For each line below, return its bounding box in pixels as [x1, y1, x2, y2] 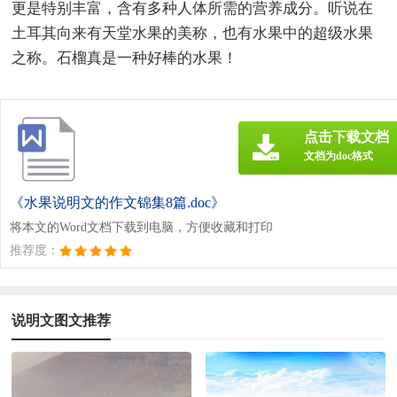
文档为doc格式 [304, 149, 373, 162]
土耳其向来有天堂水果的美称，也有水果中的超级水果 [12, 24, 374, 42]
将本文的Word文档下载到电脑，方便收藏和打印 [10, 220, 273, 234]
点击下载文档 [304, 128, 389, 144]
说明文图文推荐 [12, 312, 112, 328]
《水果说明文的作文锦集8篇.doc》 [10, 194, 225, 210]
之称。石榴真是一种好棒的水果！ [12, 49, 238, 66]
